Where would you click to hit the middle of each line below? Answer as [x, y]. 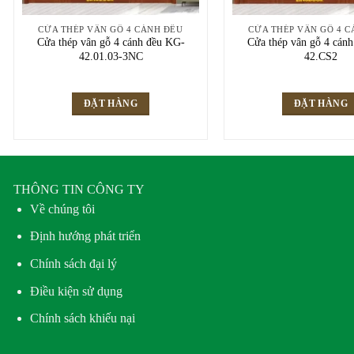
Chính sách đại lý [73, 263]
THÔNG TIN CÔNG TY [79, 189]
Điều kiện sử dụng [76, 291]
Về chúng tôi [62, 209]
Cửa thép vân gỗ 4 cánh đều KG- [111, 42]
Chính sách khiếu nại [82, 318]
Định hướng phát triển [85, 236]
